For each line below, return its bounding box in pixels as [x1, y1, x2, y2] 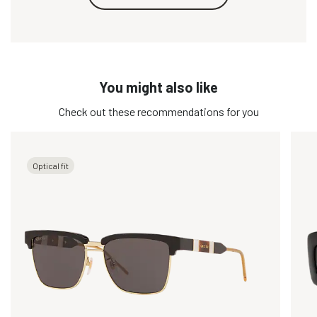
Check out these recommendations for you [58, 104, 259, 118]
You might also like [99, 78, 218, 96]
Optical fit [32, 160, 69, 171]
